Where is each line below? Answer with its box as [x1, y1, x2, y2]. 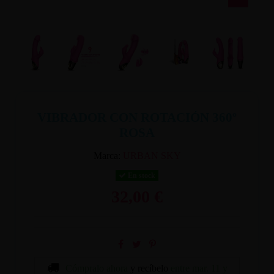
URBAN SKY [122, 150, 181, 161]
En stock [126, 171, 155, 180]
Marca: [93, 150, 120, 161]
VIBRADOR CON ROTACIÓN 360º [37, 109, 237, 125]
